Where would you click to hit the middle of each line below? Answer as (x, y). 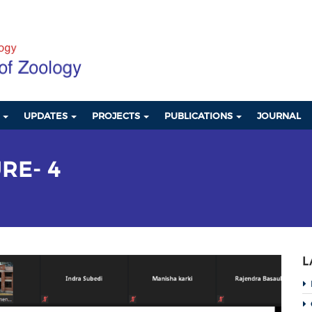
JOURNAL (279, 116)
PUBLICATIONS (200, 116)
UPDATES (47, 116)
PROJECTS (117, 116)
